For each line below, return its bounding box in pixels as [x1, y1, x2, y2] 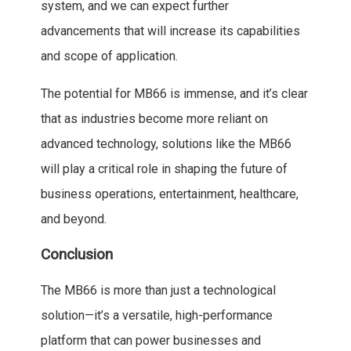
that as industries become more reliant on [40, 111, 268, 127]
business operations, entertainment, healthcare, [40, 186, 299, 202]
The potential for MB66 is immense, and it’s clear [40, 86, 308, 102]
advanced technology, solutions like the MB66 [40, 136, 291, 152]
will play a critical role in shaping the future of [40, 161, 288, 177]
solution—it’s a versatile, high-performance [40, 308, 273, 324]
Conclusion [40, 245, 113, 264]
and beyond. [40, 212, 107, 227]
